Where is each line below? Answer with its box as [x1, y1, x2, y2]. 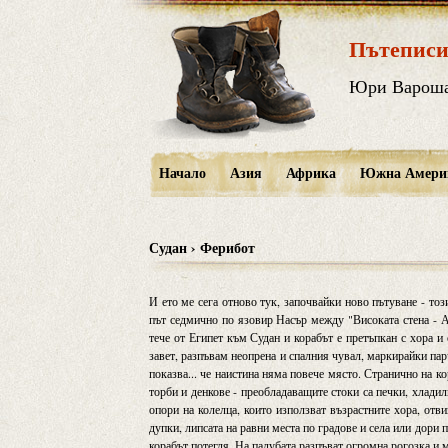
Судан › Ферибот [148, 237, 255, 258]
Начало [158, 162, 206, 183]
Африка [285, 162, 336, 183]
